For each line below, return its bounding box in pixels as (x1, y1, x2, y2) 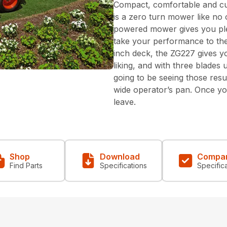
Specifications (99, 161, 147, 170)
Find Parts (9, 161, 43, 170)
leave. (113, 96, 136, 107)
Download (99, 151, 140, 162)
